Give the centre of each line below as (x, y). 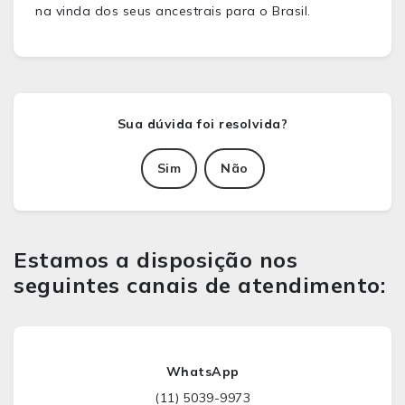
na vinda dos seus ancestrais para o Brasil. (175, 11)
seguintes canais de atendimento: (199, 285)
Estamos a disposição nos (155, 259)
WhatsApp (202, 372)
